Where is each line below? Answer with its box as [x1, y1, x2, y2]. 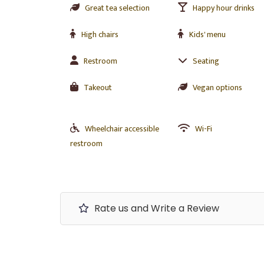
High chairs [81, 28, 118, 41]
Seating [192, 54, 219, 68]
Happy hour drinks [192, 1, 255, 15]
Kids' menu [189, 28, 226, 41]
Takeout [84, 81, 112, 94]
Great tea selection [85, 1, 150, 15]
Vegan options [192, 81, 242, 94]
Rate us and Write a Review [92, 202, 219, 215]
